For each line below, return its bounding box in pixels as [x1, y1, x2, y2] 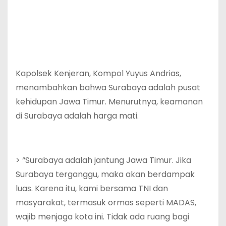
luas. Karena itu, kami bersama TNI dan [16, 182, 168, 194]
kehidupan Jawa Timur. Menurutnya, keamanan [16, 95, 203, 107]
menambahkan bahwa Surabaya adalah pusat [16, 81, 200, 93]
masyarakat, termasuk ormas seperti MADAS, [16, 196, 196, 208]
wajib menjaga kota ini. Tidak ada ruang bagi [16, 210, 189, 222]
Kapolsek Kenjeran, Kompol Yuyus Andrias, [16, 67, 181, 79]
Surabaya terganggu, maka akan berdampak [16, 168, 195, 180]
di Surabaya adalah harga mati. [16, 109, 139, 122]
